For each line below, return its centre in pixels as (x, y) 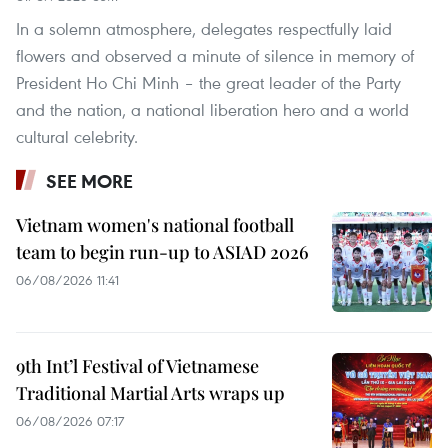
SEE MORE (89, 180)
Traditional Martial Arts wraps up (150, 392)
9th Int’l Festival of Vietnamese (137, 365)
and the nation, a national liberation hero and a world (212, 109)
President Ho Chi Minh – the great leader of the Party (208, 82)
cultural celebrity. (77, 136)
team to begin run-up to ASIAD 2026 (162, 251)
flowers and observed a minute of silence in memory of (215, 55)
